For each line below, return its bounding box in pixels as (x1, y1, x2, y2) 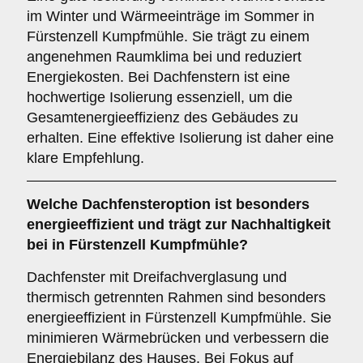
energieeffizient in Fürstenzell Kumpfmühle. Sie (27, 310, 331, 326)
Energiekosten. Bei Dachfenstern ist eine (27, 69, 290, 85)
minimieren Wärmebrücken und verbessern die (27, 330, 329, 346)
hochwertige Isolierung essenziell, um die (27, 89, 293, 105)
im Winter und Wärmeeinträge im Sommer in (27, 8, 314, 24)
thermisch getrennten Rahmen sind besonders (27, 289, 326, 305)
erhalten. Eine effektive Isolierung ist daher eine (27, 130, 334, 146)
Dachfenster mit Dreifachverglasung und (27, 269, 287, 285)
